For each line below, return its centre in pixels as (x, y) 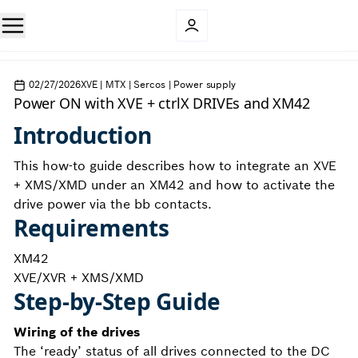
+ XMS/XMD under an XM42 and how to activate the (174, 185)
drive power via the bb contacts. (113, 204)
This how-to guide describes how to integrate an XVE (175, 165)
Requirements (91, 228)
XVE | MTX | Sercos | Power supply (158, 84)
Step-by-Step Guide (117, 301)
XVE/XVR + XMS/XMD (79, 277)
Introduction (83, 135)
